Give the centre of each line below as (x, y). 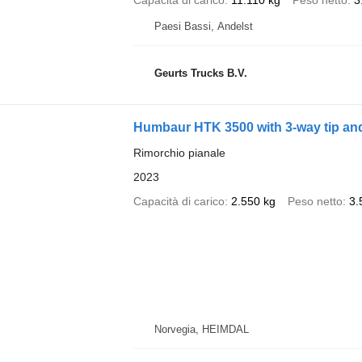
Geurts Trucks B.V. (200, 73)
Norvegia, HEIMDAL (201, 329)
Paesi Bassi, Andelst (203, 27)
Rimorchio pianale (179, 153)
